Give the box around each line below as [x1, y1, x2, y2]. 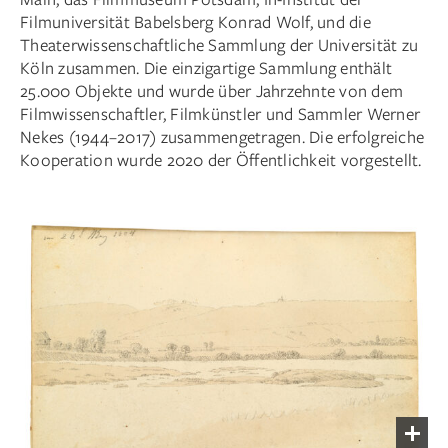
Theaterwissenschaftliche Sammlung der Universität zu [20, 33, 418, 57]
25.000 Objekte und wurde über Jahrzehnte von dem [20, 79, 403, 103]
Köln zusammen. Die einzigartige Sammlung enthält [20, 56, 392, 80]
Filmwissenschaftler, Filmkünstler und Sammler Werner [20, 102, 420, 126]
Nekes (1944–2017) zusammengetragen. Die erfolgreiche [20, 125, 424, 149]
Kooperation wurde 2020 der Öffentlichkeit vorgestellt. [20, 148, 422, 172]
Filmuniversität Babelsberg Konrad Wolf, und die [20, 10, 371, 34]
